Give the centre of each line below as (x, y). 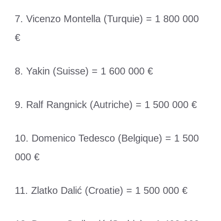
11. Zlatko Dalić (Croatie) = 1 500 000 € (101, 191)
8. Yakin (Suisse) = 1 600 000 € (84, 71)
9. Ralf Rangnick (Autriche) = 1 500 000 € (106, 105)
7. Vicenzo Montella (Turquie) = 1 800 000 (107, 19)
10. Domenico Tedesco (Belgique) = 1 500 (107, 138)
